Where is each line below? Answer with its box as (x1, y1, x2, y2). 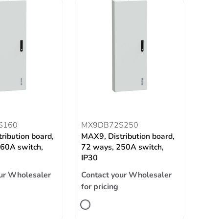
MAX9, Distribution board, (81, 131, 175, 142)
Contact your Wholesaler (81, 170, 172, 180)
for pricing (81, 181, 119, 192)
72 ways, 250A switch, (81, 142, 164, 153)
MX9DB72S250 (81, 120, 139, 131)
